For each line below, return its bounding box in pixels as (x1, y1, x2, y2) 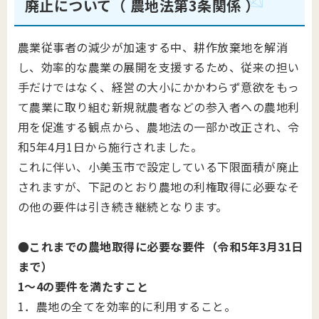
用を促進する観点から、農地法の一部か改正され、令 (18, 118, 300, 135)
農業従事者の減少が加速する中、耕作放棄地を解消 (18, 38, 288, 56)
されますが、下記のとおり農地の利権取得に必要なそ (18, 178, 300, 195)
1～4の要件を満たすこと (18, 278, 149, 295)
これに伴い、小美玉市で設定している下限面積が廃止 (18, 158, 300, 175)
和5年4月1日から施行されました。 (18, 138, 203, 155)
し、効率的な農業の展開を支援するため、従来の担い (18, 58, 300, 75)
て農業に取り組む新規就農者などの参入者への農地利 (18, 98, 300, 115)
